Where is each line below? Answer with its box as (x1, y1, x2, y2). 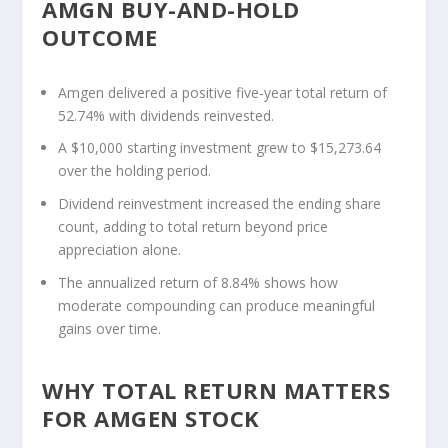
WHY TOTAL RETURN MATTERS (42, 375, 391, 406)
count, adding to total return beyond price (58, 217, 329, 237)
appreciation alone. (58, 240, 182, 260)
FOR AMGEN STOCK (42, 403, 260, 434)
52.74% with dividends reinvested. (58, 105, 275, 125)
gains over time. (58, 319, 162, 339)
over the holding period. (58, 161, 212, 181)
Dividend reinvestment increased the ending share (58, 194, 382, 214)
